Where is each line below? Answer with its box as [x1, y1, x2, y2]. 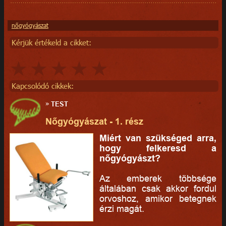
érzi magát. [99, 203, 147, 214]
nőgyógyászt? [99, 153, 160, 164]
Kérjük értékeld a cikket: [11, 37, 91, 47]
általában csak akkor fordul [99, 183, 217, 194]
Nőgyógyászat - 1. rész [45, 116, 144, 127]
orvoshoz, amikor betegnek [99, 193, 217, 204]
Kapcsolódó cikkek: [11, 81, 74, 91]
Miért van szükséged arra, [99, 133, 217, 144]
